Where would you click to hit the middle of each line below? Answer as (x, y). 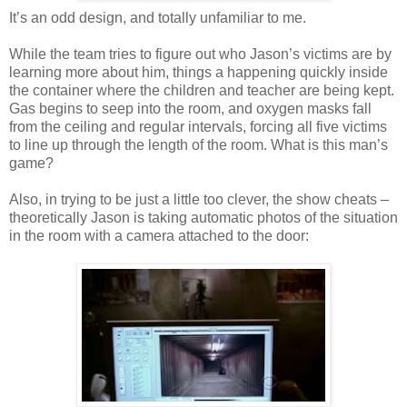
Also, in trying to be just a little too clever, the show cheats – (199, 199)
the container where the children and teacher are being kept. (202, 90)
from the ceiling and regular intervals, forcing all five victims (198, 126)
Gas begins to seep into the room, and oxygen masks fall (190, 108)
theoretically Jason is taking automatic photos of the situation (203, 217)
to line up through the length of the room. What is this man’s (199, 144)
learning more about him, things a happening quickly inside (199, 72)
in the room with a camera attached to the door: (159, 235)
